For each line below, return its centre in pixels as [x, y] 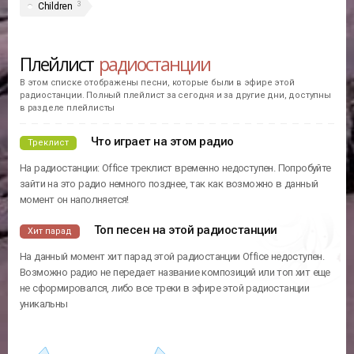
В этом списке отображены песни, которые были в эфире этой [157, 83]
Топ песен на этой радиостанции [185, 230]
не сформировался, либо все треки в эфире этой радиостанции [165, 288]
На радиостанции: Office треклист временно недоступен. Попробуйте [175, 168]
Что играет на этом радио [162, 141]
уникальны [44, 303]
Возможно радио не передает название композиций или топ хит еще [175, 272]
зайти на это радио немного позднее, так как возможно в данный [169, 183]
